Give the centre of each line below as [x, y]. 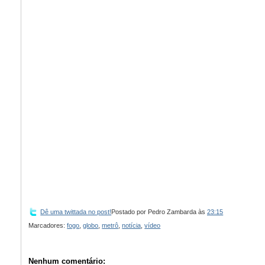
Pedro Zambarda [172, 212]
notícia [132, 225]
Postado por [130, 212]
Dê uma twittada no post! [76, 212]
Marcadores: [48, 225]
